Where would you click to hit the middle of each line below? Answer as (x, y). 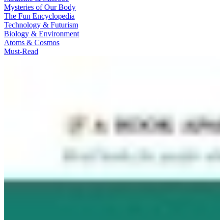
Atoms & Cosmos (32, 42)
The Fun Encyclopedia (39, 16)
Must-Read (21, 51)
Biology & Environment (41, 33)
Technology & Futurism (41, 25)
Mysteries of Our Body (40, 7)
